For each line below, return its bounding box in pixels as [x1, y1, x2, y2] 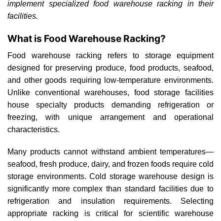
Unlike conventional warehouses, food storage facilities [7, 88, 214, 97]
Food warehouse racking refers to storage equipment [7, 51, 214, 60]
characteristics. [7, 125, 60, 134]
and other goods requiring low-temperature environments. [7, 75, 214, 84]
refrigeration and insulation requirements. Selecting [7, 197, 214, 206]
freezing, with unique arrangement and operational [7, 112, 214, 121]
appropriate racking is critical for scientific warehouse [7, 209, 214, 218]
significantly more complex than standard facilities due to [7, 184, 214, 193]
